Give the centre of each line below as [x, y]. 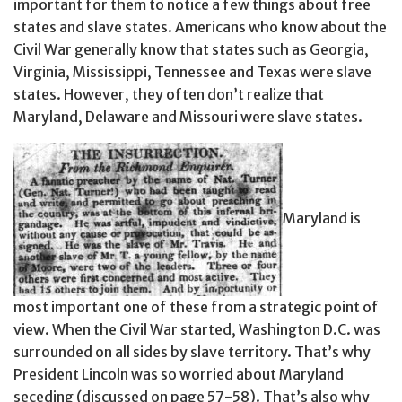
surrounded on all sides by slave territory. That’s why [192, 351]
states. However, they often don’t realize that [169, 94]
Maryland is [322, 218]
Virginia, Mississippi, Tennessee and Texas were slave [192, 71]
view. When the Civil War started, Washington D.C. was [197, 329]
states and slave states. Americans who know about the [200, 26]
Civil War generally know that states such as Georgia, [191, 49]
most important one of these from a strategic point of [196, 306]
